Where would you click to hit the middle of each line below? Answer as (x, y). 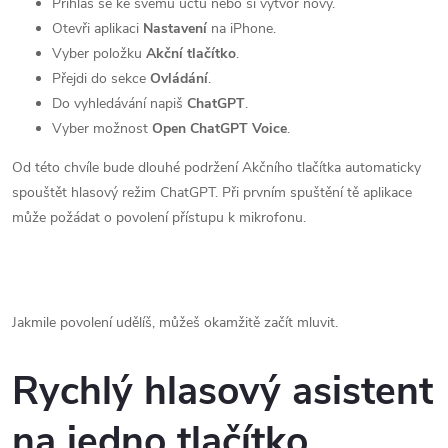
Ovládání (179, 78)
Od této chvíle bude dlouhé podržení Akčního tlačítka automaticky (216, 167)
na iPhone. (241, 28)
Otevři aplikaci (97, 28)
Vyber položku (99, 53)
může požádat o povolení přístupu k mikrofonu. (159, 217)
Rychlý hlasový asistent (222, 392)
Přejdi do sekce (101, 78)
